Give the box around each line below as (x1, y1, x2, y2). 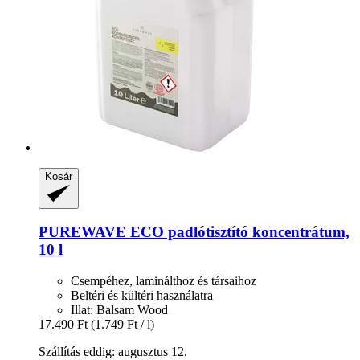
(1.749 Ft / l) (91, 317, 154, 332)
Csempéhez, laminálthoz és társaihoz (71, 274, 256, 288)
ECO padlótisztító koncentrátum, (126, 223, 350, 241)
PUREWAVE (39, 223, 126, 241)
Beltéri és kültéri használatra (71, 288, 213, 303)
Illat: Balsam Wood (71, 303, 168, 317)
